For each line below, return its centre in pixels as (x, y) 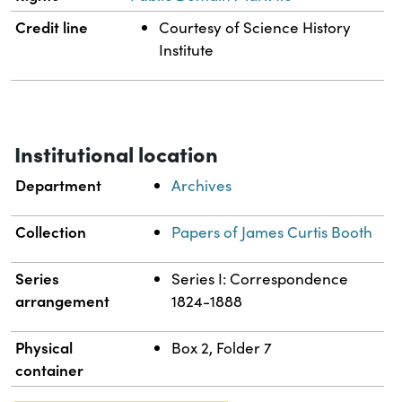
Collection (51, 232)
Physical (44, 348)
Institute (187, 50)
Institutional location (116, 153)
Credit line (52, 27)
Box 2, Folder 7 (222, 348)
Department (59, 185)
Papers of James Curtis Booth (272, 232)
